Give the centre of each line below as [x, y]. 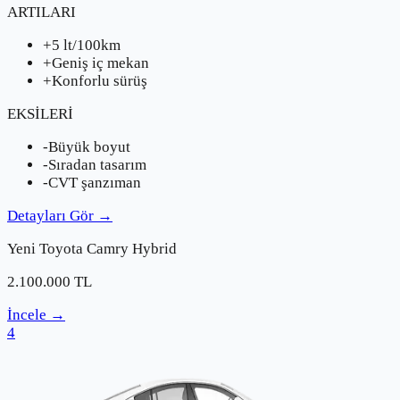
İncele [27, 315]
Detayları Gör [50, 216]
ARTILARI [42, 12]
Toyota [61, 249]
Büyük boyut [89, 147]
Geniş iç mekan [100, 63]
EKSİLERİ [40, 114]
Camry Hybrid [132, 249]
